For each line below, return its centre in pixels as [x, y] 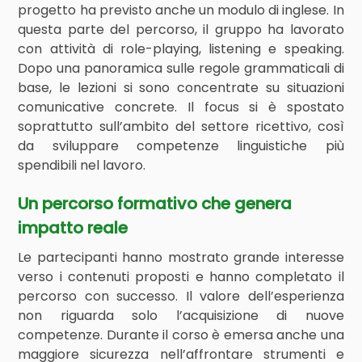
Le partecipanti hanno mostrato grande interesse [181, 257]
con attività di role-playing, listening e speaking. [181, 49]
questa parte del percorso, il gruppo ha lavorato [181, 29]
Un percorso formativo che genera [155, 204]
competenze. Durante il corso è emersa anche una [181, 335]
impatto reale [73, 228]
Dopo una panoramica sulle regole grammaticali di [181, 68]
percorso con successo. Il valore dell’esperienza [181, 296]
